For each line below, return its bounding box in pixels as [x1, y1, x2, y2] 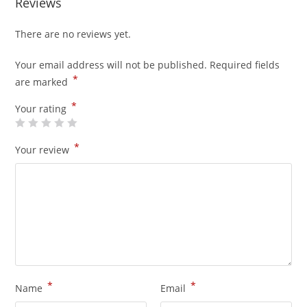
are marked [15, 75, 71, 88]
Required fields [210, 58, 280, 71]
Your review [15, 143, 73, 156]
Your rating [15, 101, 70, 115]
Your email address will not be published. [15, 58, 208, 71]
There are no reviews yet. [15, 27, 132, 40]
